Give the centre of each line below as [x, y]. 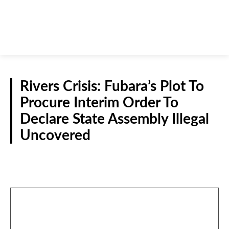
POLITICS [197, 158]
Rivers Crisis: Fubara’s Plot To [112, 87]
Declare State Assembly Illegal [114, 119]
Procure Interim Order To [99, 103]
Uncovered [55, 136]
